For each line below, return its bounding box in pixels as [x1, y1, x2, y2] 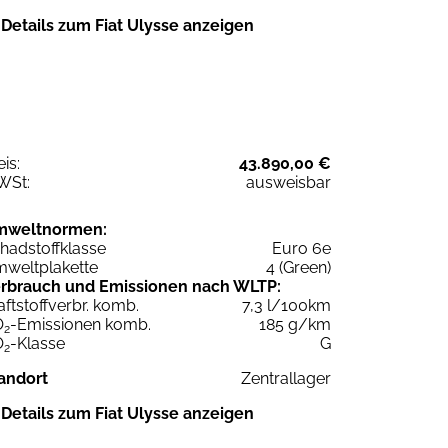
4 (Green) [266, 257, 331, 277]
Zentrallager [241, 368, 331, 388]
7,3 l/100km [242, 295, 331, 315]
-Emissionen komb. [10, 314, 151, 334]
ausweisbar [246, 172, 331, 192]
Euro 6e [272, 238, 331, 258]
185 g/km [259, 314, 331, 334]
